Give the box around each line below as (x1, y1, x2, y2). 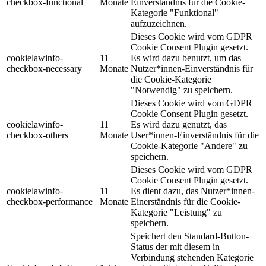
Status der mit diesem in (131, 241, 220, 252)
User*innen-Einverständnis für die (131, 129, 259, 140)
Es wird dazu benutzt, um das (131, 52, 241, 63)
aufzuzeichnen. (131, 18, 187, 28)
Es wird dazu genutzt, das (131, 119, 227, 129)
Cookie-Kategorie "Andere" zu (131, 140, 248, 151)
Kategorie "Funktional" (131, 7, 218, 18)
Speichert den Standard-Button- (131, 230, 249, 241)
